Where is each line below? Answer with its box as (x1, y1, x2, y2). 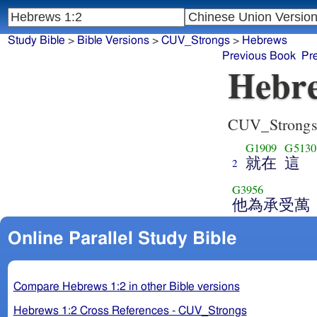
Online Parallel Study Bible (7, 229, 237, 248)
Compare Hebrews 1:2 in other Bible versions (13, 280, 240, 292)
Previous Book (222, 50, 296, 62)
